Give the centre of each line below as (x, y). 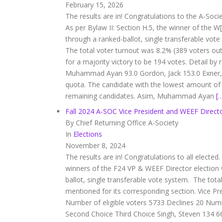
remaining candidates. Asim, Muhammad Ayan (141, 96)
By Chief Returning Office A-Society (122, 123)
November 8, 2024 (95, 145)
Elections (88, 134)
